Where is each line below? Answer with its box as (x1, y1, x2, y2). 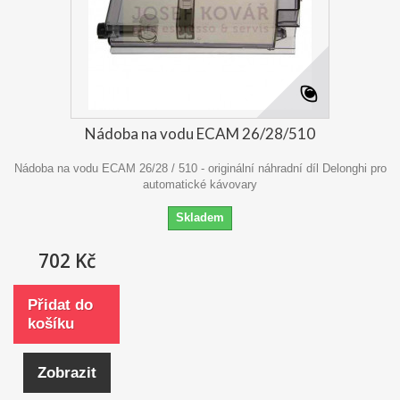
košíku (28, 315, 74, 333)
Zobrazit (37, 364, 96, 382)
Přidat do (28, 296, 93, 314)
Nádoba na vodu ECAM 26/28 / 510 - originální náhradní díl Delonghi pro (13, 162, 387, 176)
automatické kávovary (143, 178, 257, 192)
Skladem (176, 211, 224, 225)
